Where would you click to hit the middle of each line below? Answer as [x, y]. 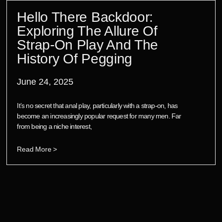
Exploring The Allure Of [87, 31]
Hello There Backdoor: [85, 17]
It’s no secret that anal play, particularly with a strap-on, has [97, 105]
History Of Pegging [75, 58]
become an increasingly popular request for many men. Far [99, 116]
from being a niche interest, [55, 126]
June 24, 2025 [45, 82]
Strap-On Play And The [88, 45]
